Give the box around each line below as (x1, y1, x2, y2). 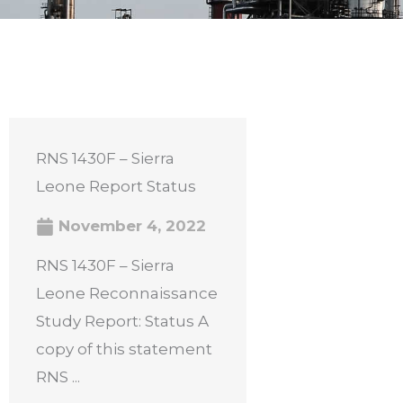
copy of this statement (36, 340, 212, 358)
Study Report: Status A (36, 312, 209, 330)
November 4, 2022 (54, 217, 206, 235)
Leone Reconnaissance (36, 284, 218, 302)
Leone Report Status (36, 177, 196, 195)
